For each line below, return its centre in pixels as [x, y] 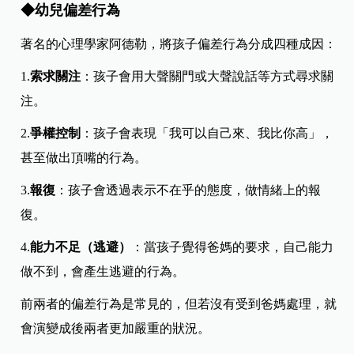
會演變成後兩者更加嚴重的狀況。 [116, 328]
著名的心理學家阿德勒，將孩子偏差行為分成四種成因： [179, 43]
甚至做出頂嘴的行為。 [84, 157]
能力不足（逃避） [81, 247]
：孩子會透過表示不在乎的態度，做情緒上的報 [188, 190]
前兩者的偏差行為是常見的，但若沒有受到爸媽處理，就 [179, 303]
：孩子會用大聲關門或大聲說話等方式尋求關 [207, 76]
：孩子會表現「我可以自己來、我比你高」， [207, 133]
